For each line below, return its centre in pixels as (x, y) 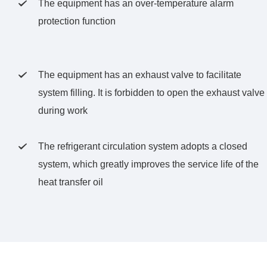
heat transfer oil (70, 182)
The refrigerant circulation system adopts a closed (142, 146)
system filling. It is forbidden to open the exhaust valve (151, 93)
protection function (77, 21)
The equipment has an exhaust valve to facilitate (139, 75)
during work (63, 111)
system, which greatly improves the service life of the (148, 164)
